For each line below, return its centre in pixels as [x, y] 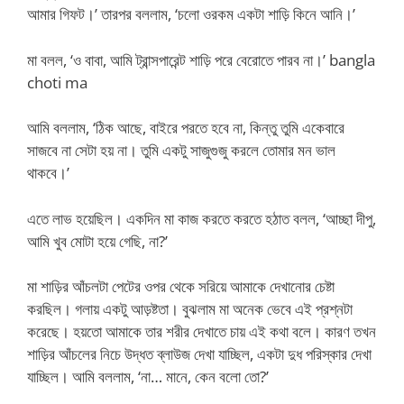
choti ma [57, 82]
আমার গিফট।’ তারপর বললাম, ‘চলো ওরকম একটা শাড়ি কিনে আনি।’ [191, 14]
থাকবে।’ [48, 173]
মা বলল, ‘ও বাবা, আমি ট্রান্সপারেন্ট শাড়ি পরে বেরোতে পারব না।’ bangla [201, 60]
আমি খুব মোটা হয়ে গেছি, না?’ [97, 241]
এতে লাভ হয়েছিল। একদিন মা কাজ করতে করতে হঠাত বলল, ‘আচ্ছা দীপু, [202, 218]
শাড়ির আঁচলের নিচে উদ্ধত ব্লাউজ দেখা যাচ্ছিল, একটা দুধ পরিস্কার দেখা [199, 354]
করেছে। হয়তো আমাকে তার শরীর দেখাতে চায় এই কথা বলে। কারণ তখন [202, 331]
